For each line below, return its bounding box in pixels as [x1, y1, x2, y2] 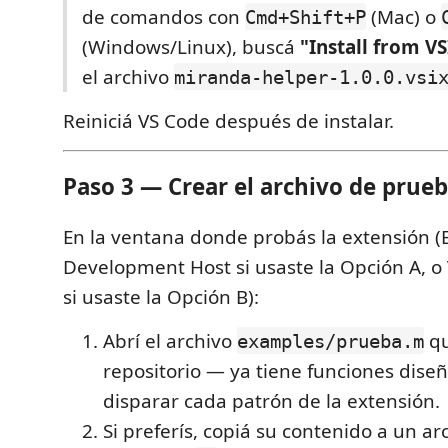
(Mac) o [366, 3, 441, 30]
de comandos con [82, 3, 245, 30]
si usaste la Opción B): [63, 283, 259, 310]
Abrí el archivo [103, 327, 237, 354]
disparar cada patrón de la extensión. [103, 387, 440, 414]
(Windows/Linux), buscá [82, 33, 300, 60]
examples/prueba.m [237, 329, 424, 352]
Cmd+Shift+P [245, 5, 366, 28]
